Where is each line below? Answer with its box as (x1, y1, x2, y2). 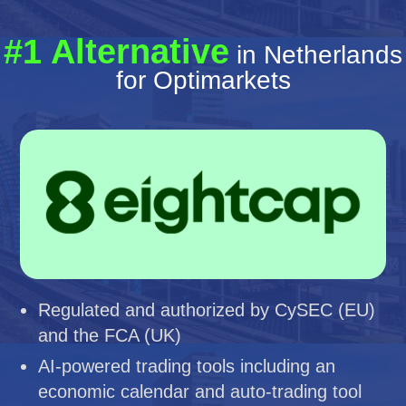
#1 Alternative (4, 33, 229, 71)
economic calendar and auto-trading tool (38, 381, 362, 401)
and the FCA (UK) (38, 324, 182, 345)
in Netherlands (229, 41, 402, 69)
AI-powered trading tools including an (38, 355, 336, 376)
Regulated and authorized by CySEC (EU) (38, 299, 376, 320)
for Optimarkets (115, 66, 291, 94)
